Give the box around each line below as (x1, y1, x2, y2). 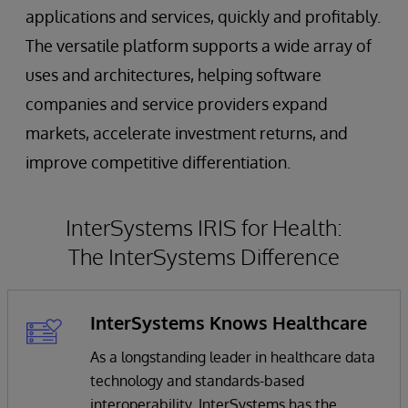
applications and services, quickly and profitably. (25, 5, 381, 26)
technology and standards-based (90, 371, 304, 390)
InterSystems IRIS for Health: (66, 212, 342, 241)
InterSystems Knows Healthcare (90, 310, 367, 334)
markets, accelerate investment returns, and (25, 122, 348, 143)
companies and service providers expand (25, 93, 328, 114)
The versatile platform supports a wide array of (25, 35, 372, 56)
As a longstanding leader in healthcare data (90, 347, 375, 366)
